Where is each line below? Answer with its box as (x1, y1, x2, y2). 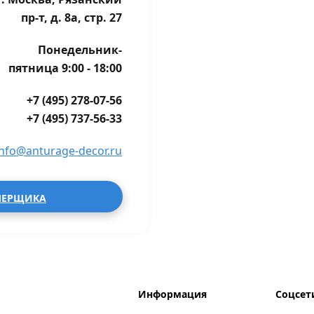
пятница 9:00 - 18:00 (8, 60, 122, 76)
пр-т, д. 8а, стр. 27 (21, 10, 122, 25)
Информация (138, 287, 207, 301)
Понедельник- (38, 42, 122, 57)
